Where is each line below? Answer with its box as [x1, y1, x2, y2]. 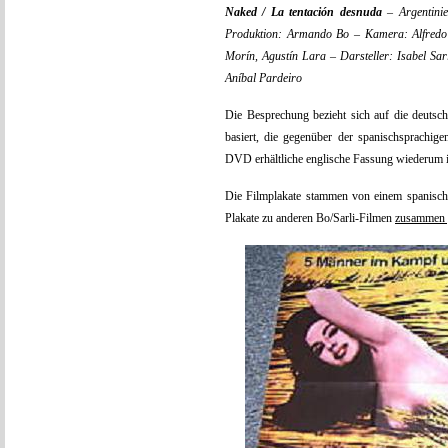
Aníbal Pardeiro [225, 72, 302, 85]
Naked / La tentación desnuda [225, 6, 382, 19]
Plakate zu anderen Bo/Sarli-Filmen [225, 212, 395, 225]
